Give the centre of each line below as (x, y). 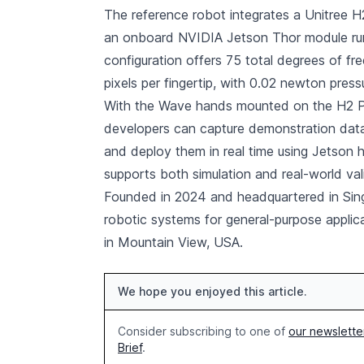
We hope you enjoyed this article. (212, 291)
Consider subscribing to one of (203, 331)
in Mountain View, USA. (173, 242)
